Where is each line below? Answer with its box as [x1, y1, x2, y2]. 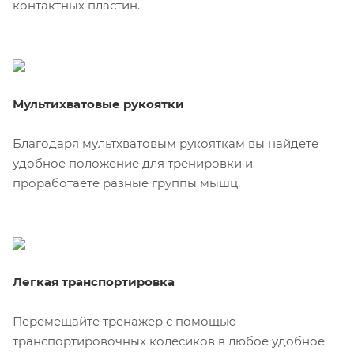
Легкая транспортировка [13, 273, 175, 289]
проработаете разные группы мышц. [13, 175, 240, 190]
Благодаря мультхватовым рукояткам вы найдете [13, 135, 318, 151]
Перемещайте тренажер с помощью [13, 313, 236, 329]
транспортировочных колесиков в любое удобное [13, 333, 325, 348]
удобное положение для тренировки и [13, 155, 253, 171]
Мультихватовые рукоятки [13, 96, 184, 111]
